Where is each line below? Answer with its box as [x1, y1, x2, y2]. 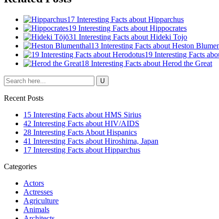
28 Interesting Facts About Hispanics [23, 128, 137, 136]
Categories [4, 162, 37, 171]
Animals [23, 205, 49, 214]
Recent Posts [4, 93, 44, 102]
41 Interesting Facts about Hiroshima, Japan [23, 136, 158, 145]
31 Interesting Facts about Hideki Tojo [69, 32, 187, 41]
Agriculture [23, 196, 59, 205]
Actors [23, 178, 44, 187]
